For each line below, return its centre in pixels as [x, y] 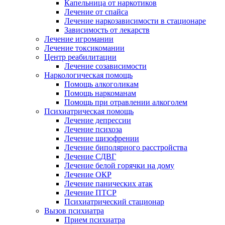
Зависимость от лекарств [107, 30]
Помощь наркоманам [100, 93]
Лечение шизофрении [102, 138]
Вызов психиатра [74, 211]
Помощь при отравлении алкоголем [126, 102]
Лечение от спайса [96, 12]
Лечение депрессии [98, 120]
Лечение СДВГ [90, 156]
